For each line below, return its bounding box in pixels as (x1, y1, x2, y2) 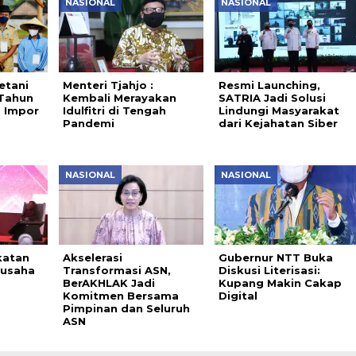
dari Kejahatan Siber (218, 117, 338, 130)
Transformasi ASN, (62, 264, 171, 277)
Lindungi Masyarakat (218, 104, 339, 117)
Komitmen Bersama (62, 289, 179, 302)
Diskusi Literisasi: (218, 264, 320, 277)
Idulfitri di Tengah (62, 104, 166, 117)
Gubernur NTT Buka (218, 251, 333, 264)
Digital (218, 289, 257, 302)
